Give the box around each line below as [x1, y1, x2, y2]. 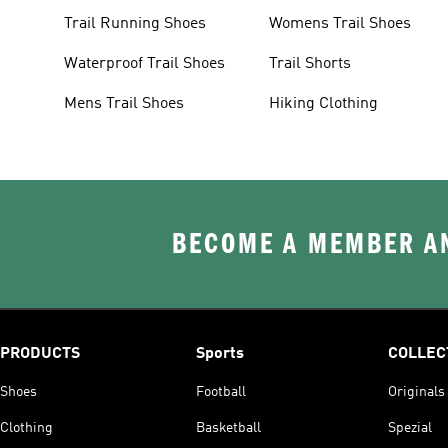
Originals [388, 384, 445, 399]
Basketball [196, 420, 261, 435]
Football [196, 384, 246, 399]
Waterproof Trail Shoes [64, 55, 225, 72]
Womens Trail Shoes [269, 15, 412, 32]
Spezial [388, 420, 432, 435]
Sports [196, 345, 244, 362]
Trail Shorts [269, 55, 352, 72]
